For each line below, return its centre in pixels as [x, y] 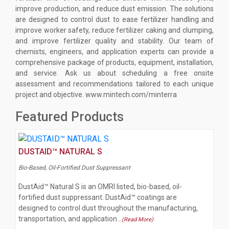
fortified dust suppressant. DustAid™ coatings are [98, 197]
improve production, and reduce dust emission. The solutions [114, 9]
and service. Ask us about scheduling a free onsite [114, 73]
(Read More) [138, 219]
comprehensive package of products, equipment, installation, [114, 63]
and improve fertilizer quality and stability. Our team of [114, 41]
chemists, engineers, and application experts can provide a [114, 52]
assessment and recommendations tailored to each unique [114, 84]
